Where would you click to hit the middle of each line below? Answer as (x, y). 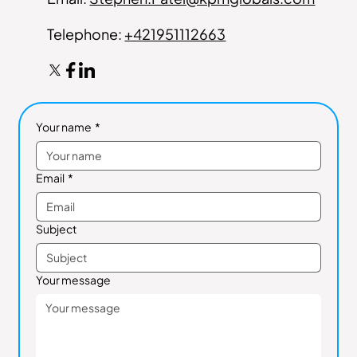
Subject (56, 229)
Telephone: (86, 34)
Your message (73, 280)
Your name (63, 127)
